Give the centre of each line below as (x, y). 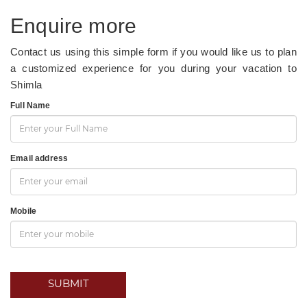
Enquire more (74, 25)
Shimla (26, 85)
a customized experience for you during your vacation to (153, 68)
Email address (39, 158)
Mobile (24, 211)
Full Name (30, 105)
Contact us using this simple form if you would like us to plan (153, 52)
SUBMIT (68, 283)
